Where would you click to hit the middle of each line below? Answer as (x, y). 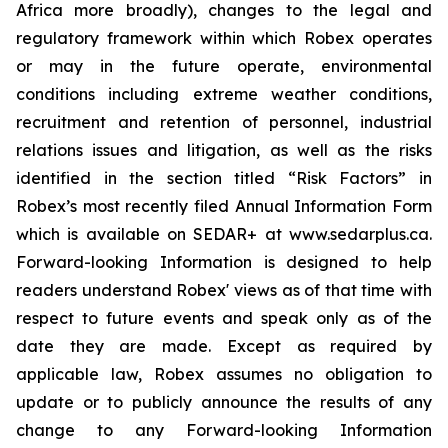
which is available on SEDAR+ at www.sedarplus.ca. (224, 234)
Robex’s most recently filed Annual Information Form (224, 206)
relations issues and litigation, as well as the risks (224, 150)
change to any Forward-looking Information (224, 430)
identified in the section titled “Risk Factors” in (224, 178)
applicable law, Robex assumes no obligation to (224, 374)
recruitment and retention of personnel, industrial (224, 122)
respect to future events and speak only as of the (224, 318)
